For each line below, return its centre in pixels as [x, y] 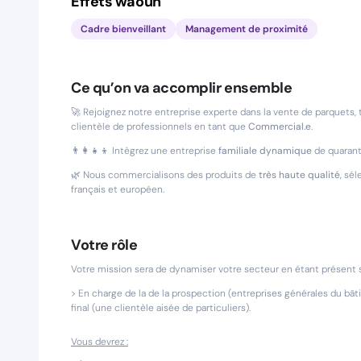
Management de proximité [247, 29]
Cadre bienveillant [123, 29]
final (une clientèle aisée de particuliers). [162, 308]
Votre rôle [104, 245]
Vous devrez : [100, 342]
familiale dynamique [264, 151]
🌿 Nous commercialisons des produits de [165, 175]
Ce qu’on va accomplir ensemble [182, 88]
